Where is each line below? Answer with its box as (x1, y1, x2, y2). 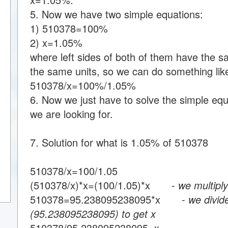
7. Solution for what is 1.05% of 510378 (30, 135, 208, 150)
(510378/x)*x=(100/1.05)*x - (30, 178, 178, 192)
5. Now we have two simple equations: (30, 7, 203, 21)
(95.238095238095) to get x (30, 206, 156, 221)
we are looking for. (30, 106, 113, 121)
